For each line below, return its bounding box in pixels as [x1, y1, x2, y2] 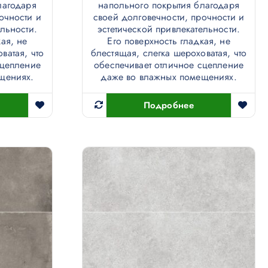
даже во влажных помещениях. [100, 70, 237, 84]
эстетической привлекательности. [98, 22, 240, 36]
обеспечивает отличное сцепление [94, 58, 243, 72]
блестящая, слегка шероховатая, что [90, 46, 247, 60]
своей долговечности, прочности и [93, 10, 245, 25]
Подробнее [144, 99, 194, 112]
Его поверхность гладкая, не [107, 34, 230, 48]
